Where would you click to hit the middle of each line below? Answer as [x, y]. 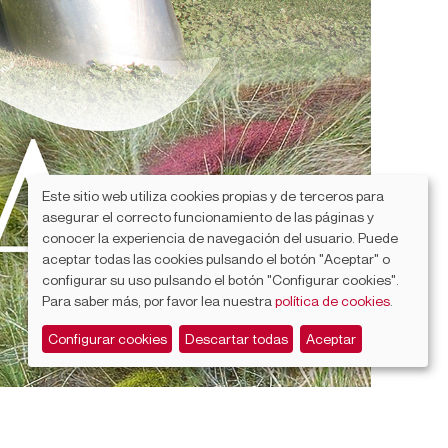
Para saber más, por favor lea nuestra [158, 300]
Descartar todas [236, 339]
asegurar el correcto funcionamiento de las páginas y [208, 216]
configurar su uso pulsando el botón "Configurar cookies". [220, 279]
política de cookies [332, 300]
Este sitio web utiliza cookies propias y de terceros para [213, 195]
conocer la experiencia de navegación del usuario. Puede [220, 237]
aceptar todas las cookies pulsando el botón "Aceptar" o [216, 258]
